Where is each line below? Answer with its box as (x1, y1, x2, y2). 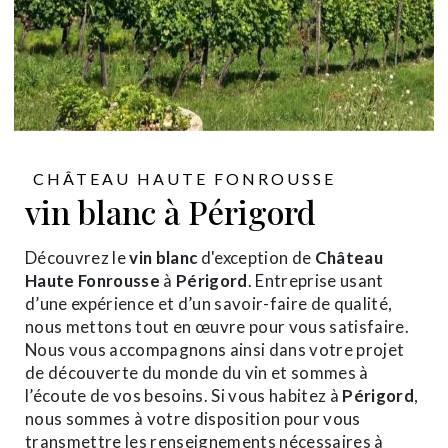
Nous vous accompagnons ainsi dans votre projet (25, 338, 405, 360)
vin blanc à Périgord (25, 189, 316, 233)
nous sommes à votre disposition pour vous (25, 407, 361, 429)
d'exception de (197, 246, 315, 268)
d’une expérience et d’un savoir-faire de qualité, (25, 292, 393, 314)
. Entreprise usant (247, 269, 384, 291)
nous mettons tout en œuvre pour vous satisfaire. (25, 315, 410, 337)
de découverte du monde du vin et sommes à (25, 361, 369, 383)
